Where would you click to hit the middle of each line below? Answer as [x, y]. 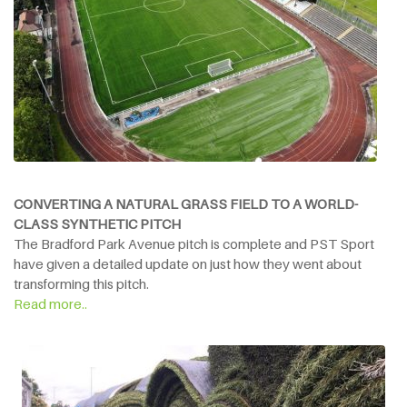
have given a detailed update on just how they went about [188, 263]
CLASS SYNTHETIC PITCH [97, 223]
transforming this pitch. [81, 283]
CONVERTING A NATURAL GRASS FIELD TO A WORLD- [186, 203]
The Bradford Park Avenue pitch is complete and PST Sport [194, 243]
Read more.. [50, 303]
